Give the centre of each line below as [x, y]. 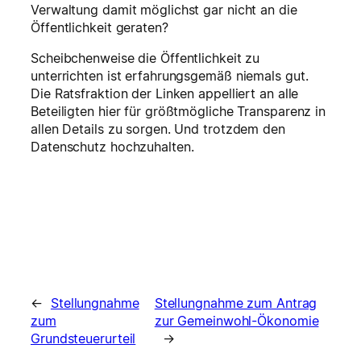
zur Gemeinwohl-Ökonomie [237, 320]
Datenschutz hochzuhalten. [112, 146]
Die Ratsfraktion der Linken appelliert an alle [165, 93]
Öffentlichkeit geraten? [100, 27]
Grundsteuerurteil [83, 338]
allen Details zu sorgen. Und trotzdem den [158, 129]
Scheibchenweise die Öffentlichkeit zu [145, 58]
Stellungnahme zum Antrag [236, 303]
